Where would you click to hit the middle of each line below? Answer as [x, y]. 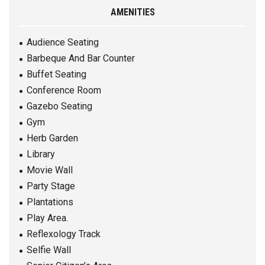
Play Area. [47, 218]
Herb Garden [52, 138]
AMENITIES [132, 12]
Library [41, 154]
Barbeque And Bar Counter [81, 59]
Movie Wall [50, 170]
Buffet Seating [56, 75]
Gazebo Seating [59, 106]
